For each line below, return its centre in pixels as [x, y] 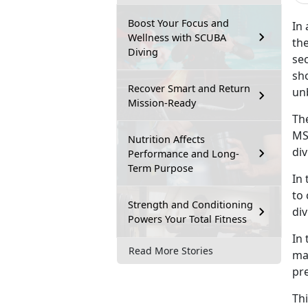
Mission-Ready [162, 102]
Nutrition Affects [166, 139]
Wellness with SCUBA [177, 37]
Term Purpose [161, 168]
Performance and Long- [184, 153]
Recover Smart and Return [189, 88]
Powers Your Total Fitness [187, 219]
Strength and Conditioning [190, 204]
